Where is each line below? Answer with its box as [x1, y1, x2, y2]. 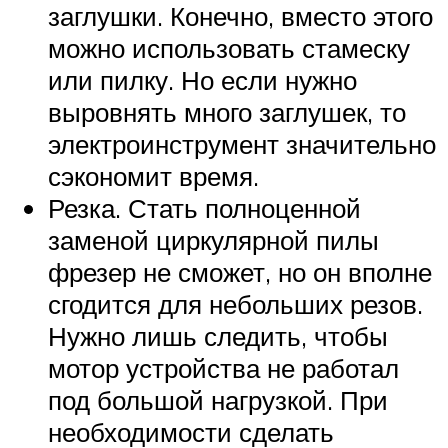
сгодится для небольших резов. [48, 287, 423, 320]
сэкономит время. [48, 159, 259, 192]
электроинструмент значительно [48, 127, 436, 160]
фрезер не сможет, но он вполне [48, 255, 432, 288]
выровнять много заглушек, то [48, 95, 406, 128]
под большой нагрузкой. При [48, 383, 388, 416]
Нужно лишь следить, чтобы [48, 319, 388, 352]
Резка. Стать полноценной [48, 191, 361, 224]
